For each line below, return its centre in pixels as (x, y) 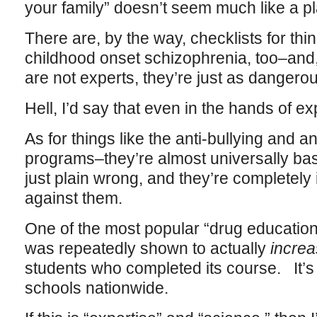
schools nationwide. (98, 288)
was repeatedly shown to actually (147, 248)
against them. (73, 198)
